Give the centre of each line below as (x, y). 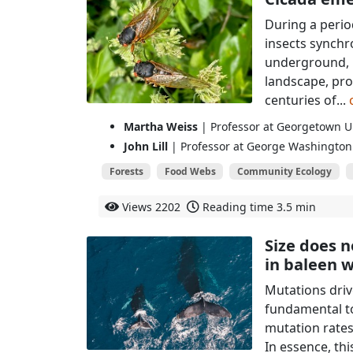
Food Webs (190, 171)
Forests (126, 171)
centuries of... (307, 100)
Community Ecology (284, 171)
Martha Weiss (161, 127)
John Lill (146, 146)
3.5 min (296, 207)
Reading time (240, 207)
